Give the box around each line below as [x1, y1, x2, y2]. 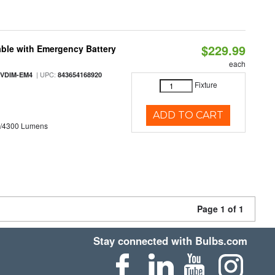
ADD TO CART [153, 109, 224, 121]
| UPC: [33, 69, 58, 79]
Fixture [194, 79, 217, 90]
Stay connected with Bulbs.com [93, 233, 248, 248]
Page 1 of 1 [197, 203, 244, 215]
